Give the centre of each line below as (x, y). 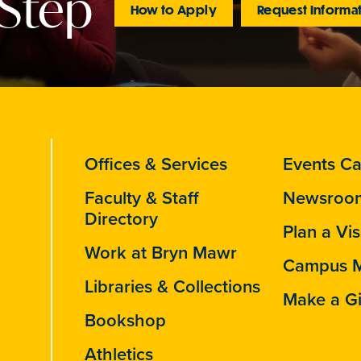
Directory (122, 219)
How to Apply (173, 10)
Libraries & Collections (173, 287)
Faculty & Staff (142, 198)
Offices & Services (156, 164)
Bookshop (126, 321)
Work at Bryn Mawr (161, 253)
